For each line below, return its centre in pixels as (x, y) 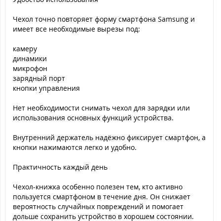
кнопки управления (46, 88)
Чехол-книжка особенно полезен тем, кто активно (98, 187)
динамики (30, 58)
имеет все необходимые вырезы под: (76, 29)
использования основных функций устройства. (93, 118)
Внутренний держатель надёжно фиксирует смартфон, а (109, 137)
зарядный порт (39, 78)
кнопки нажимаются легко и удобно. (75, 147)
